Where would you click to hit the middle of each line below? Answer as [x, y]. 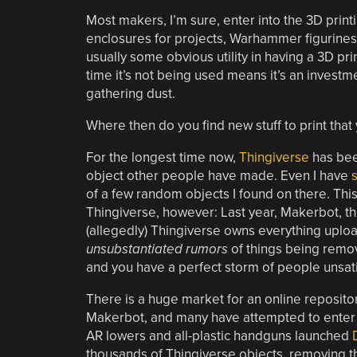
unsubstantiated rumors [157, 249]
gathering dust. [130, 93]
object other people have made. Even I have [218, 175]
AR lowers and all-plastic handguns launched [219, 335]
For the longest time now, [162, 157]
